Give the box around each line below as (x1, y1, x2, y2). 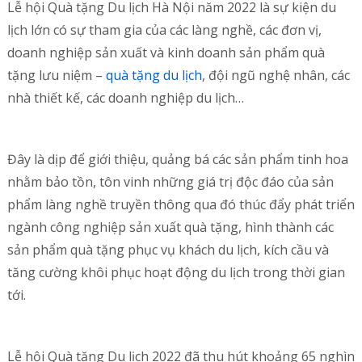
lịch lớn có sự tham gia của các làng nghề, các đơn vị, (6, 21, 322, 39)
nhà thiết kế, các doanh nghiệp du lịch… (6, 89, 244, 107)
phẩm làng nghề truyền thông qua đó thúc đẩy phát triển (6, 196, 355, 213)
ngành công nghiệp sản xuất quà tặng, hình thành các (6, 218, 334, 236)
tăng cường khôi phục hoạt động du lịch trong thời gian (6, 263, 345, 281)
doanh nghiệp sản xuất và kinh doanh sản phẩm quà (6, 44, 325, 61)
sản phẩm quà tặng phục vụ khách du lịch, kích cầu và (6, 241, 329, 259)
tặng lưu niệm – (6, 66, 106, 84)
